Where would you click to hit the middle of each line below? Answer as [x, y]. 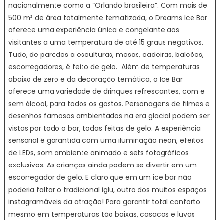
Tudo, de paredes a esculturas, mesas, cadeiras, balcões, [106, 55]
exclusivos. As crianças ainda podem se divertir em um [102, 165]
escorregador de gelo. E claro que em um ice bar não [100, 178]
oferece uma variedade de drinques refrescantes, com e [106, 92]
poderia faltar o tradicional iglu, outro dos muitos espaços [107, 190]
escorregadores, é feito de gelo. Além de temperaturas [104, 67]
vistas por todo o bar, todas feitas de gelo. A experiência [104, 128]
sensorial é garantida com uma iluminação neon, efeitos [106, 141]
